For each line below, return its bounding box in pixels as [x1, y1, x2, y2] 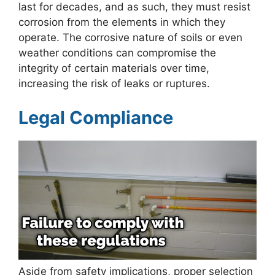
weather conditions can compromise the [18, 47, 216, 60]
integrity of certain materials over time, [18, 62, 209, 75]
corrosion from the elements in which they [18, 16, 225, 29]
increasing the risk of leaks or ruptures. [18, 77, 210, 90]
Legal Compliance [18, 106, 173, 128]
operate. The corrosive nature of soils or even [18, 31, 242, 44]
